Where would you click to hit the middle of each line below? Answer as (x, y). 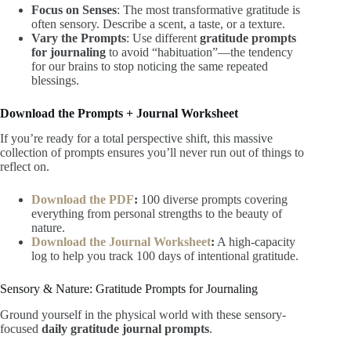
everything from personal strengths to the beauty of (157, 214)
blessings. (55, 80)
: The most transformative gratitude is (208, 9)
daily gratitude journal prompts (125, 329)
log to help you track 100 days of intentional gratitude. (165, 256)
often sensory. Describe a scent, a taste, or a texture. (158, 24)
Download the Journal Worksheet (121, 242)
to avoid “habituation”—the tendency (199, 52)
